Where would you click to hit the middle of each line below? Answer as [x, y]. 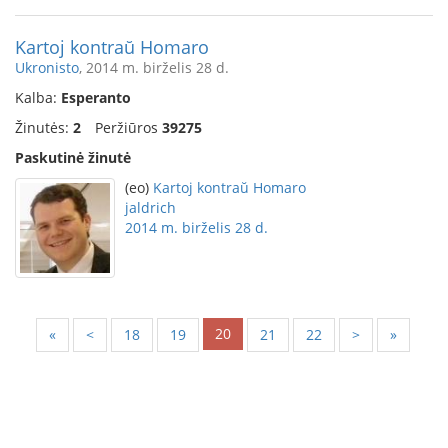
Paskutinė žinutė [73, 157]
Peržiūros [128, 127]
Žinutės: [44, 127]
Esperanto [96, 97]
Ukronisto [47, 67]
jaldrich [150, 207]
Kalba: [38, 97]
